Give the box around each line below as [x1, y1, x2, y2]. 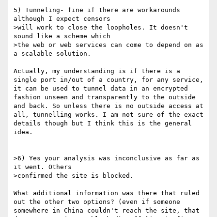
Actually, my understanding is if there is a [14, 67, 180, 75]
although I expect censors [14, 15, 110, 23]
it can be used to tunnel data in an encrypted [14, 85, 188, 93]
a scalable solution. [14, 50, 91, 58]
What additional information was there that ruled [14, 189, 200, 197]
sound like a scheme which [14, 32, 110, 40]
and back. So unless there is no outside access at [14, 102, 203, 110]
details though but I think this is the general [14, 120, 192, 127]
